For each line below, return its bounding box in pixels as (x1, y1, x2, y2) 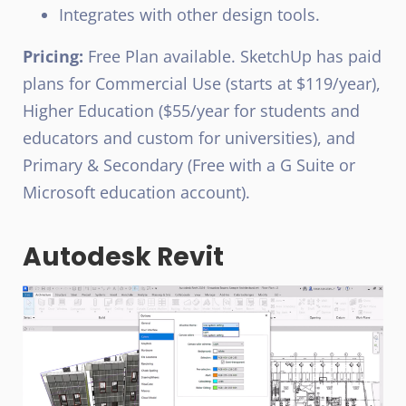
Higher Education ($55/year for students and (23, 99, 360, 121)
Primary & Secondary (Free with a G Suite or (23, 153, 355, 176)
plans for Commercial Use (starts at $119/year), (23, 72, 381, 94)
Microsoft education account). (23, 180, 250, 203)
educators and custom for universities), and (23, 126, 355, 149)
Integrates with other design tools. (59, 3, 320, 25)
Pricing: (23, 44, 83, 67)
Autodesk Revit (23, 238, 224, 275)
